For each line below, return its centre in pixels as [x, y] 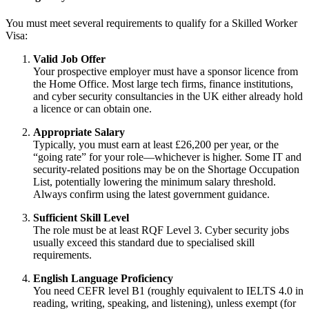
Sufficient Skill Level [81, 218]
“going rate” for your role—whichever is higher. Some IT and [167, 157]
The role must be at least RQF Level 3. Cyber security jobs [161, 230]
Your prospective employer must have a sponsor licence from [166, 72]
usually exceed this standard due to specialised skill [144, 243]
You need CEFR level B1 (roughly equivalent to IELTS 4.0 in [168, 291]
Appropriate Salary [79, 132]
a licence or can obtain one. [92, 109]
